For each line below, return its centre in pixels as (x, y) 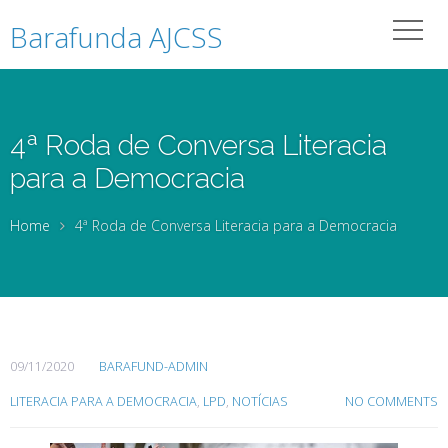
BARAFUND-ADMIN (153, 366)
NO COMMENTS (391, 401)
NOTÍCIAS (260, 401)
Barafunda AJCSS (116, 37)
